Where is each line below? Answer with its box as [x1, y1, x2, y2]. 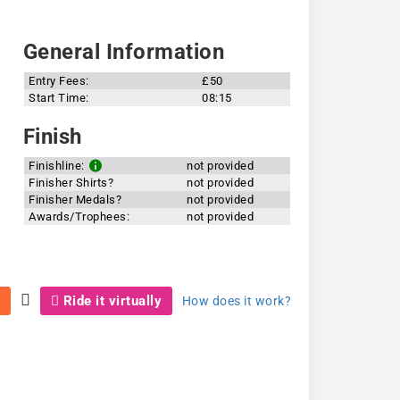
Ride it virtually [59, 292, 162, 309]
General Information [17, 39, 225, 64]
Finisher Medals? [29, 193, 122, 206]
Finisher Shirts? [29, 176, 114, 189]
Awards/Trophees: [29, 210, 130, 223]
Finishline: [29, 159, 88, 172]
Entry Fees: [29, 74, 89, 87]
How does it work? [181, 293, 291, 308]
